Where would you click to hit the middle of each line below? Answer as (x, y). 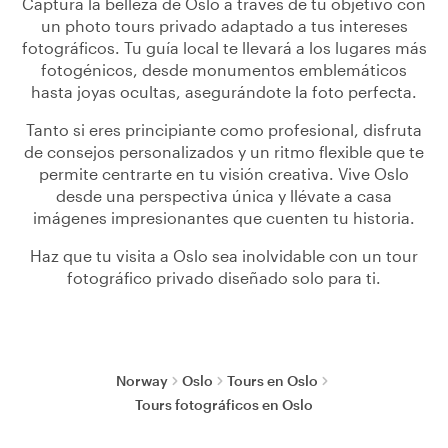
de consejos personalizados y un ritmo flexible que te (224, 151)
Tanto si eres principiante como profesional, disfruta (224, 129)
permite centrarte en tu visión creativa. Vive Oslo (224, 173)
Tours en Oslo (272, 380)
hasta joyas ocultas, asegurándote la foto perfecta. (224, 91)
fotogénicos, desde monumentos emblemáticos (224, 69)
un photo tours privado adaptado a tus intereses (224, 25)
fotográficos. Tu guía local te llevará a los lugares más (224, 47)
